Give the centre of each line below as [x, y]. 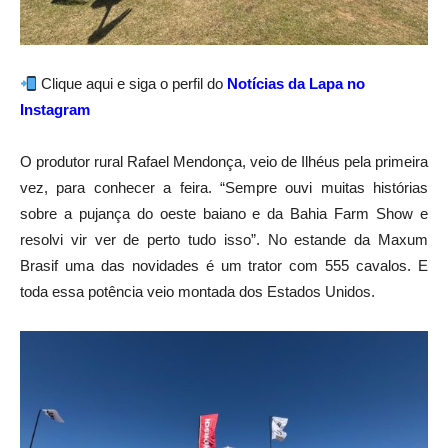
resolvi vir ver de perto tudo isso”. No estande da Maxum [224, 240]
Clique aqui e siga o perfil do [132, 84]
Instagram [55, 110]
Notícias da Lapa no [298, 84]
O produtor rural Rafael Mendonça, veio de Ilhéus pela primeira [224, 162]
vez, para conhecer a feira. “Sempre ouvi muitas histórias [224, 188]
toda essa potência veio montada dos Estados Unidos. [197, 292]
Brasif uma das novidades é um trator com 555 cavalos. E [224, 266]
